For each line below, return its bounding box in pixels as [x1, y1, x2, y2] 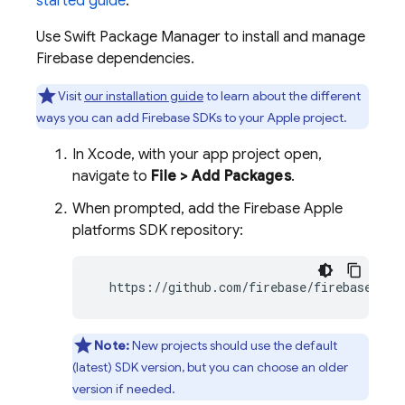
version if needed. [72, 381, 175, 397]
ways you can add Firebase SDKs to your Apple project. [36, 109, 347, 126]
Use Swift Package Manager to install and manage [36, 28, 365, 46]
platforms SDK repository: [72, 221, 243, 240]
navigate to [72, 167, 151, 185]
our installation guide [84, 88, 203, 104]
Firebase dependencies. [36, 50, 194, 68]
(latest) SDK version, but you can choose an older [72, 359, 348, 375]
